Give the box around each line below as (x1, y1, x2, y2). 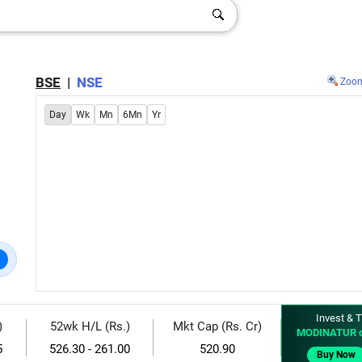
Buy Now (317, 349, 356, 360)
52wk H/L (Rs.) (49, 319, 130, 334)
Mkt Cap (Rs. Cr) (172, 319, 262, 334)
